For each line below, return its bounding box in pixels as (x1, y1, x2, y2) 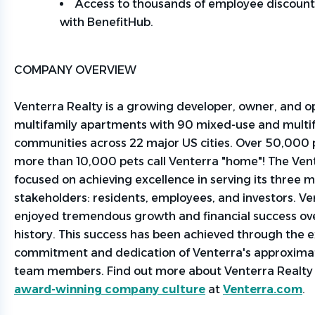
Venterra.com (223, 283, 302, 296)
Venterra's (193, 246, 251, 259)
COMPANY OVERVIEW (14, 63, 145, 77)
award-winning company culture (14, 283, 205, 296)
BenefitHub (87, 15, 150, 29)
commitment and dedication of (14, 246, 193, 259)
